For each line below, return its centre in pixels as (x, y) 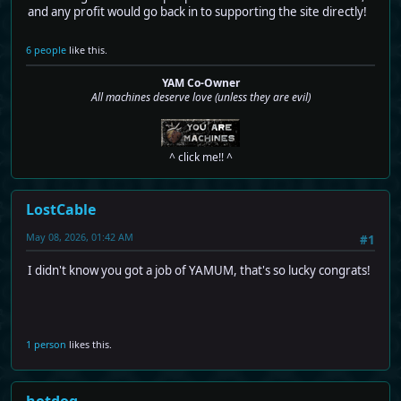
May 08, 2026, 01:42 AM (80, 236)
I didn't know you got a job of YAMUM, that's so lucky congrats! (199, 271)
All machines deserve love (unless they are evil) (200, 97)
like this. (87, 49)
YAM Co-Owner (200, 82)
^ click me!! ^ (200, 157)
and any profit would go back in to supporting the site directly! (197, 11)
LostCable (61, 209)
